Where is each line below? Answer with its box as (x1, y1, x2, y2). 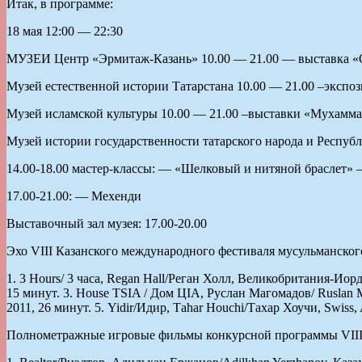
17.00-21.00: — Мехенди (6, 188, 141, 203)
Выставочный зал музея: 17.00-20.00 (6, 216, 207, 230)
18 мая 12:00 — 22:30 (6, 23, 123, 38)
